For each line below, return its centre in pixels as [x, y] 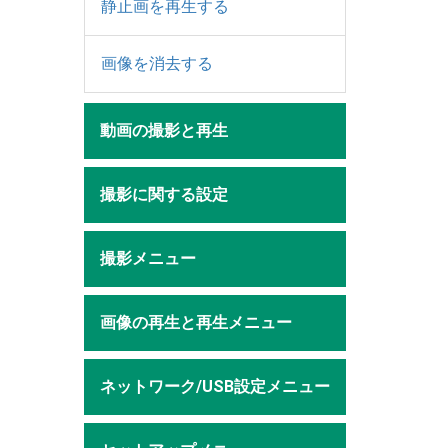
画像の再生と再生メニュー [195, 322]
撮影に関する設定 [163, 194]
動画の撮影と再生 [163, 130]
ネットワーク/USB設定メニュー [214, 386]
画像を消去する [156, 63]
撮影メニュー [147, 258]
